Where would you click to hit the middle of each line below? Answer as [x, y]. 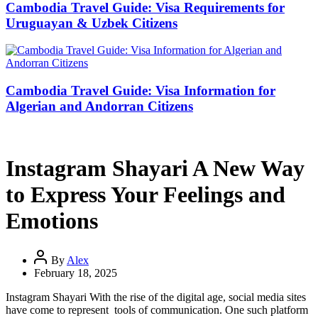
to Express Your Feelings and [146, 195]
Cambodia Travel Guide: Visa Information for [141, 91]
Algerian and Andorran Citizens [99, 106]
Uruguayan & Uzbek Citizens [92, 23]
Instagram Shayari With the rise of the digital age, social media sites [156, 297]
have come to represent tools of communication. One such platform [157, 309]
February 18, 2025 [76, 273]
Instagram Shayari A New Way [155, 169]
